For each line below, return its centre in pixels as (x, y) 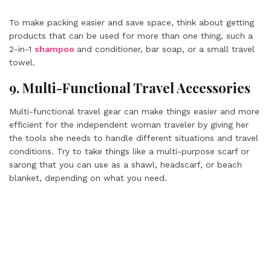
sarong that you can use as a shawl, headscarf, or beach (126, 165)
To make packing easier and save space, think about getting (132, 22)
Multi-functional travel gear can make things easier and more (134, 111)
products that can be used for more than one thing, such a (131, 36)
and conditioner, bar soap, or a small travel (166, 49)
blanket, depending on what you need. (88, 178)
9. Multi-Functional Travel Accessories (130, 88)
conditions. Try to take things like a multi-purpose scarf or (129, 151)
